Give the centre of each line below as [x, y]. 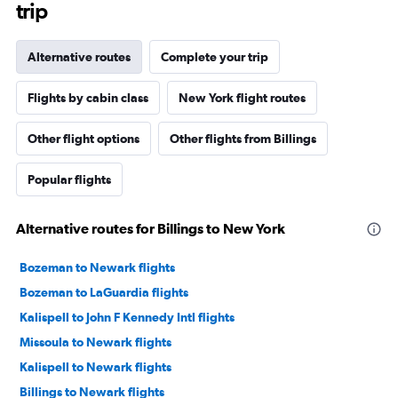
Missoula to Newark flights [96, 342]
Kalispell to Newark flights [96, 367]
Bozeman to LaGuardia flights [104, 293]
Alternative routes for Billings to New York [151, 229]
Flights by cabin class [88, 98]
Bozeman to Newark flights [97, 268]
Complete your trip [215, 57]
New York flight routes [242, 98]
